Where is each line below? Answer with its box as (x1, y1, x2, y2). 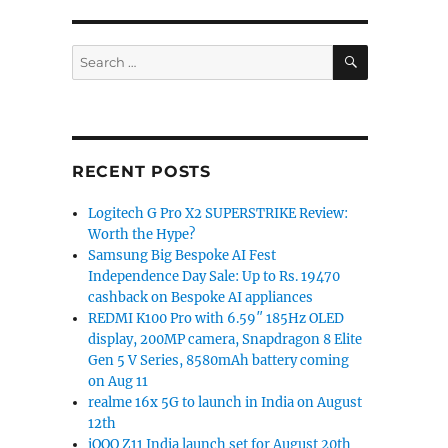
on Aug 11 (88, 373, 149, 390)
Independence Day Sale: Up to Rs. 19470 (88, 268, 341, 285)
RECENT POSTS (71, 162, 211, 181)
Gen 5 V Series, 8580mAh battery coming (88, 352, 350, 369)
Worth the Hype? (88, 226, 196, 243)
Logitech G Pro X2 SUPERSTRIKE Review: (88, 205, 349, 222)
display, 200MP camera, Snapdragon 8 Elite (88, 331, 363, 348)
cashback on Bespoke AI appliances (88, 289, 314, 306)
